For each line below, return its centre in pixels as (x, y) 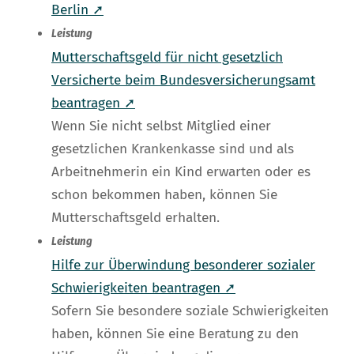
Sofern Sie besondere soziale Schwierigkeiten (190, 311)
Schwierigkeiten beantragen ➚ (143, 288)
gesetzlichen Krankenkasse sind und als (173, 149)
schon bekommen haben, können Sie (164, 195)
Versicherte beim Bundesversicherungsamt (183, 81)
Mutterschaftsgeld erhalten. (136, 218)
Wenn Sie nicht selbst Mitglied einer (161, 126)
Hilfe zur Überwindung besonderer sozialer (183, 265)
